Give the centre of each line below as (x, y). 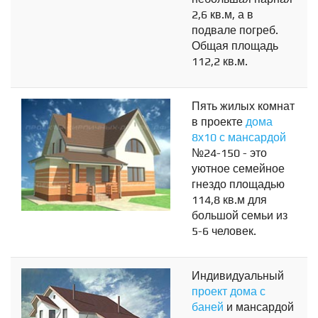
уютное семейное (238, 169)
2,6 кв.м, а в (223, 15)
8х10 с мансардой (239, 138)
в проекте (219, 122)
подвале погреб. (235, 31)
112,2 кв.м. (220, 62)
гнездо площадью (238, 185)
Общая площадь (235, 46)
